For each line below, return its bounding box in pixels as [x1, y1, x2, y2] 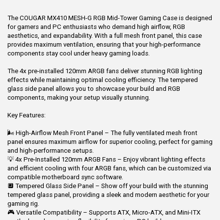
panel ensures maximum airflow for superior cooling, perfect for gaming [7, 138, 213, 145]
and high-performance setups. [7, 147, 94, 154]
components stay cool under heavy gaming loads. [7, 50, 150, 57]
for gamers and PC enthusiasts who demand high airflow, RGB [7, 23, 185, 30]
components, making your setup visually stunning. [7, 94, 150, 101]
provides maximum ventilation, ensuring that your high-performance [7, 41, 200, 48]
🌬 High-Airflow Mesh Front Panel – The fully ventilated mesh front [7, 129, 197, 137]
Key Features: [7, 111, 46, 119]
